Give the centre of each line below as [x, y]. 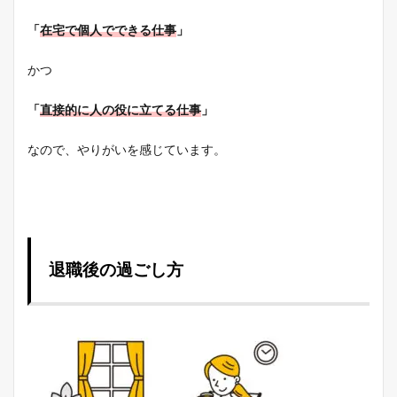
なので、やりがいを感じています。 [127, 150]
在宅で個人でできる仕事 [108, 31]
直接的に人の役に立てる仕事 [121, 110]
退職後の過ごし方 [116, 270]
